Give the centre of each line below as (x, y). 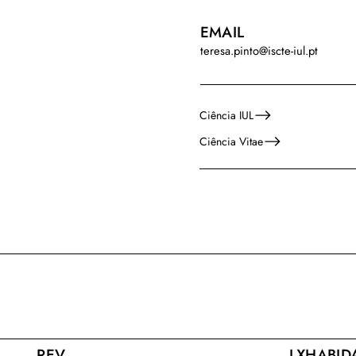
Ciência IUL (227, 115)
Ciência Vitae (232, 141)
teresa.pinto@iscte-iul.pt (259, 51)
